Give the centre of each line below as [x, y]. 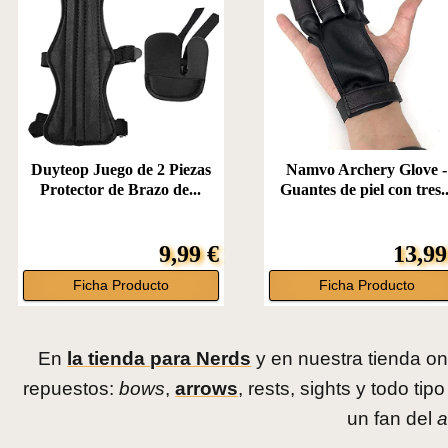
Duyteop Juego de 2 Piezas [120, 170]
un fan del [392, 419]
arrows [207, 389]
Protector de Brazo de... [121, 190]
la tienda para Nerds [159, 359]
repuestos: [71, 389]
